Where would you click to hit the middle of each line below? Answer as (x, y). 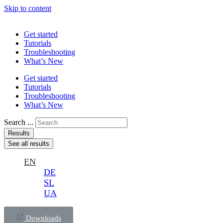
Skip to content (28, 8)
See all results (29, 144)
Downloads (44, 218)
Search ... (19, 122)
